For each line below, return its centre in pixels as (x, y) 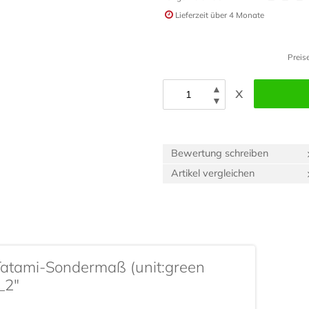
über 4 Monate (237, 14)
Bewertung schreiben (220, 153)
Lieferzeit (192, 14)
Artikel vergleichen (213, 173)
